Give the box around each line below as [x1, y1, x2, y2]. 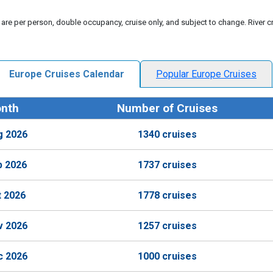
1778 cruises [138, 190, 197, 201]
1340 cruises [138, 129, 197, 140]
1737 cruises [138, 159, 197, 171]
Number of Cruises [117, 101, 218, 115]
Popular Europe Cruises [156, 68, 257, 80]
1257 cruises [138, 220, 197, 232]
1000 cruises [138, 250, 197, 262]
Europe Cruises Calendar [9, 68, 124, 80]
